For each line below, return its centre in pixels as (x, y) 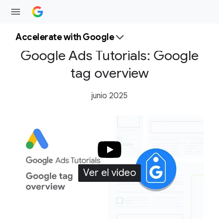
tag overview (109, 73)
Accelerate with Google (65, 37)
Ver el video (109, 173)
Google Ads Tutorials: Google (109, 55)
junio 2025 (109, 96)
